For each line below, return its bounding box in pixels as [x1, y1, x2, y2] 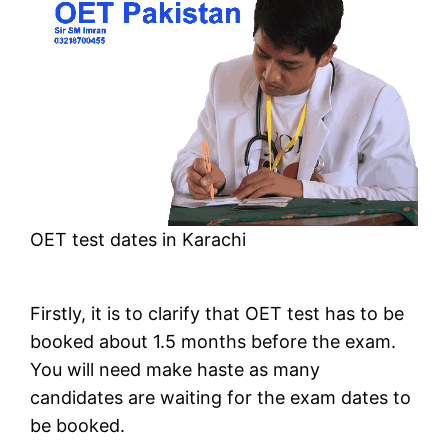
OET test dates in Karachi [30, 228, 247, 250]
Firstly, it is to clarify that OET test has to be [30, 302, 405, 324]
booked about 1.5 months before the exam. [30, 330, 397, 352]
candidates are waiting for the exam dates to [30, 386, 412, 408]
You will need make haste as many [30, 358, 321, 380]
